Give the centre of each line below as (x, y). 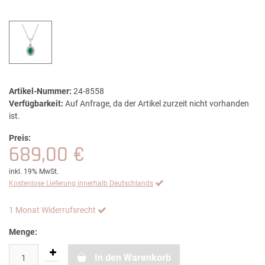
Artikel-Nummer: (40, 91)
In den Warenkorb (133, 258)
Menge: (23, 232)
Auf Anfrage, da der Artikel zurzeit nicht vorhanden (157, 104)
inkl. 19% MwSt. (34, 172)
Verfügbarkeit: (36, 104)
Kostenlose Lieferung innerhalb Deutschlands (81, 184)
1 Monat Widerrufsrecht (52, 210)
